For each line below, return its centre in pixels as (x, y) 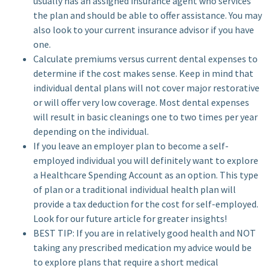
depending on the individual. (91, 131)
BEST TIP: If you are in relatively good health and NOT (145, 233)
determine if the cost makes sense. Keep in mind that (143, 73)
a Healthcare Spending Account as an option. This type (146, 175)
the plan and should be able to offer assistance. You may (148, 15)
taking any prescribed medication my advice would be (142, 247)
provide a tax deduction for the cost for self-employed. (146, 204)
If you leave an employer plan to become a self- (131, 146)
